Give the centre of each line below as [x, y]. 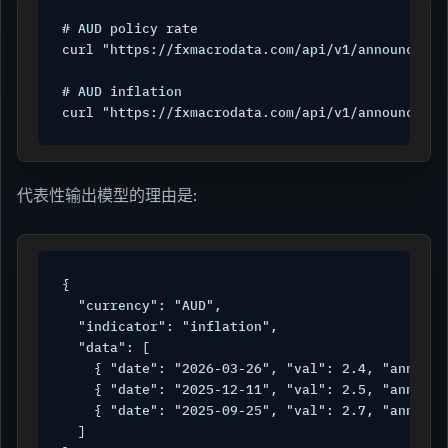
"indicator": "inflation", [170, 326]
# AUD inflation [122, 92]
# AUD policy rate [130, 29]
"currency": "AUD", [142, 305]
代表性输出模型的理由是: [107, 196]
